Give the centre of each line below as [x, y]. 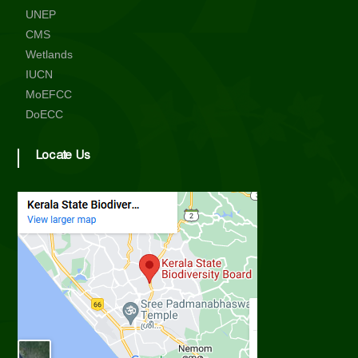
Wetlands [49, 55]
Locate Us [65, 158]
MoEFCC [48, 95]
